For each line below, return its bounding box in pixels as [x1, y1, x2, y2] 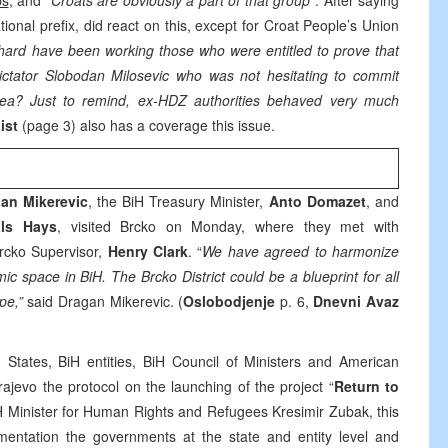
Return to [333, 376, 400, 396]
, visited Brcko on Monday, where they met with [56, 216, 400, 236]
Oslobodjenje [183, 291, 276, 311]
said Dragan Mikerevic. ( [22, 291, 184, 311]
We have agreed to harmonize [202, 241, 400, 261]
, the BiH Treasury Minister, [87, 191, 269, 211]
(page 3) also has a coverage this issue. [22, 115, 275, 135]
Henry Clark [107, 241, 189, 261]
